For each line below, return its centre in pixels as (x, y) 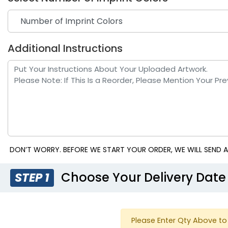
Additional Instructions (65, 48)
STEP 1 (32, 177)
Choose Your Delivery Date (142, 177)
